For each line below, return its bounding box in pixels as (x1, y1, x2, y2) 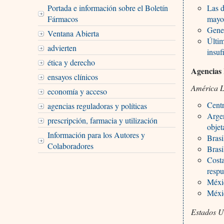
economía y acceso (47, 85, 107, 96)
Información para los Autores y (47, 129, 145, 140)
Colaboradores (47, 140, 93, 151)
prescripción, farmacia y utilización (47, 114, 157, 125)
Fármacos (47, 13, 78, 24)
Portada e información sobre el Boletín (47, 2, 168, 13)
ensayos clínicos (47, 71, 98, 82)
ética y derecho (47, 56, 95, 67)
